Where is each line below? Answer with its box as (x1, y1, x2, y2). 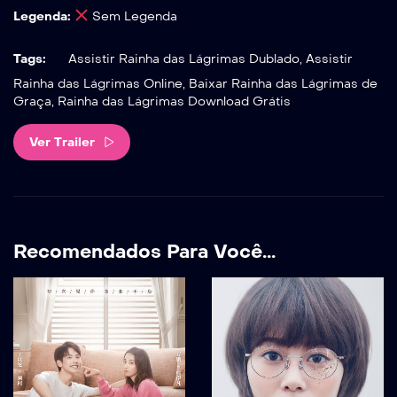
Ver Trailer (29, 134, 95, 150)
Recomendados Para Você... (13, 240, 276, 264)
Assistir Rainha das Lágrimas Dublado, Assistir (65, 51, 353, 67)
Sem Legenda (88, 9, 177, 25)
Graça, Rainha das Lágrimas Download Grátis (13, 94, 291, 110)
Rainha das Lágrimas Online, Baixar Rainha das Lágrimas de (13, 76, 378, 92)
